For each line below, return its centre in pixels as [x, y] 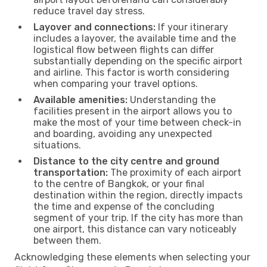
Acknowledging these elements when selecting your [132, 257]
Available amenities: [80, 100]
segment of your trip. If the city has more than [138, 218]
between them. [67, 240]
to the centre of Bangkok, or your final [119, 184]
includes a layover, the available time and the [135, 38]
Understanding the [172, 100]
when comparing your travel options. [116, 83]
